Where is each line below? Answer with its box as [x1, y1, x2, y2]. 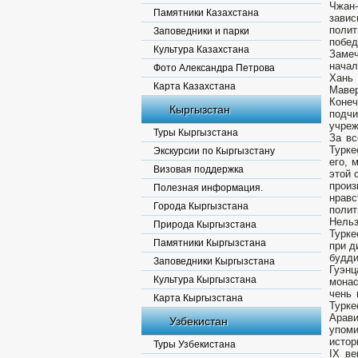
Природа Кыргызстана [153, 219, 257, 230]
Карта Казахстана [153, 81, 236, 92]
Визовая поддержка [153, 164, 244, 175]
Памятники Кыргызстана [153, 237, 266, 249]
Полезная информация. [153, 182, 263, 193]
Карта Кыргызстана [153, 292, 243, 304]
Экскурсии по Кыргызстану [153, 145, 275, 157]
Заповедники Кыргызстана [153, 256, 275, 267]
